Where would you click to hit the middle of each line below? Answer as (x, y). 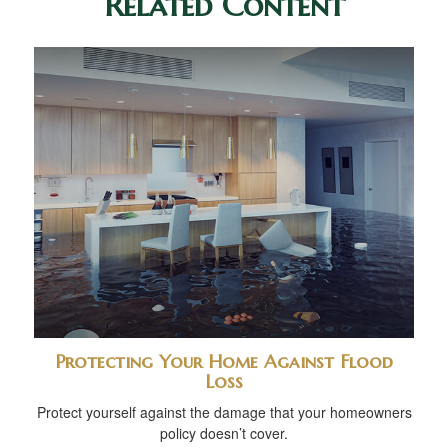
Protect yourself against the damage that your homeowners (224, 412)
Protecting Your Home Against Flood (224, 362)
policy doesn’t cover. (224, 433)
